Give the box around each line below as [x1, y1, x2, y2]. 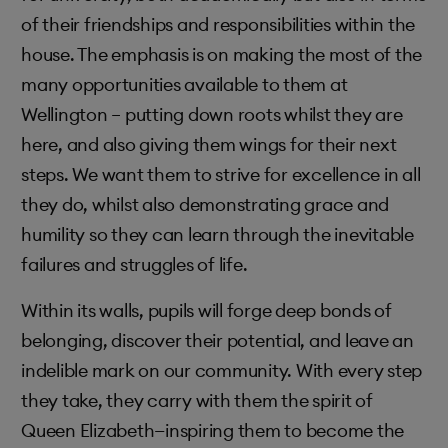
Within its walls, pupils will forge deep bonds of [21, 299, 392, 322]
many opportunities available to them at [21, 73, 348, 96]
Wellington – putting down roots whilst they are [21, 103, 403, 126]
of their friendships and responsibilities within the [21, 13, 415, 36]
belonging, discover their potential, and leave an [21, 329, 414, 352]
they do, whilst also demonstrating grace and [21, 193, 389, 216]
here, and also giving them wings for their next [21, 133, 397, 156]
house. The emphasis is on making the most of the [21, 43, 422, 66]
